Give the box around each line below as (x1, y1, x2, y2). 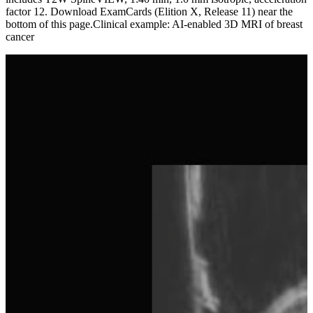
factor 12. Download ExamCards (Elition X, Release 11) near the (6, 5, 293, 17)
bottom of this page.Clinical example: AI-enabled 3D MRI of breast (6, 17, 303, 30)
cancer (6, 30, 34, 43)
